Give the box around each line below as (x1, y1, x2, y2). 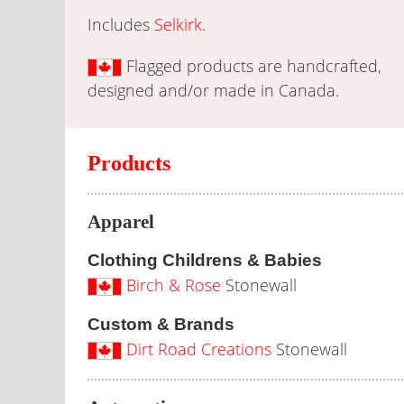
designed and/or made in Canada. (87, 79, 339, 101)
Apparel (87, 211, 154, 233)
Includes (87, 14, 154, 35)
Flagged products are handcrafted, (122, 55, 381, 77)
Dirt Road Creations (126, 338, 271, 360)
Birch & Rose (126, 274, 221, 296)
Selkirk (154, 14, 202, 35)
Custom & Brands (87, 315, 234, 334)
